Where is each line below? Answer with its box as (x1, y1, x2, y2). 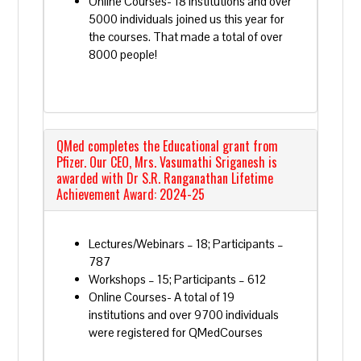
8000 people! (89, 47, 158, 62)
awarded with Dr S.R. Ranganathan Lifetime (56, 168, 274, 188)
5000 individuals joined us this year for (89, 11, 285, 27)
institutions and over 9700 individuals (89, 307, 280, 322)
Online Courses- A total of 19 (89, 289, 235, 305)
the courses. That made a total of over (89, 29, 284, 44)
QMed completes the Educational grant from (56, 136, 279, 156)
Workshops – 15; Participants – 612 (89, 272, 267, 287)
